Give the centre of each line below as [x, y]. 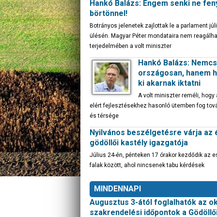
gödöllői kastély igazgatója [139, 143]
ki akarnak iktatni [169, 83]
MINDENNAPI [117, 189]
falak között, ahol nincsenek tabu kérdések [147, 165]
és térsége [104, 116]
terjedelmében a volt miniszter [131, 46]
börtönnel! [108, 13]
